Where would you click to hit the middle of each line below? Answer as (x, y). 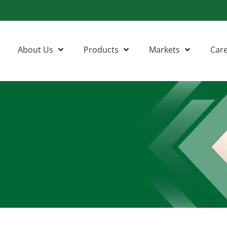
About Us (35, 49)
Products (101, 49)
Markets (164, 49)
